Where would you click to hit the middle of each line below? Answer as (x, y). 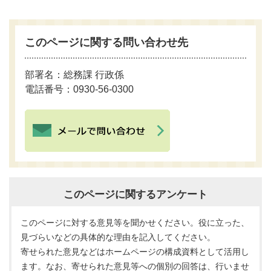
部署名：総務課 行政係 (75, 74)
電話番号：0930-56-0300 (80, 89)
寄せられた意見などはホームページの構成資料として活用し (135, 251)
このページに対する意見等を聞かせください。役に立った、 (135, 222)
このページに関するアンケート (135, 194)
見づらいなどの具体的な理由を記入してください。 (118, 237)
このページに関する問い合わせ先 (107, 42)
